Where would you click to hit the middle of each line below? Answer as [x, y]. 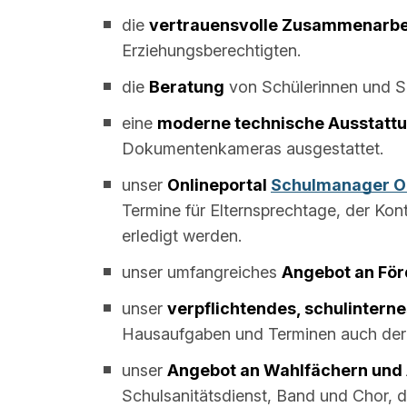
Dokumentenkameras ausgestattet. [253, 148]
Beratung [187, 86]
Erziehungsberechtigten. [211, 50]
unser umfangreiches [202, 272]
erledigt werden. [182, 235]
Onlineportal [219, 184]
